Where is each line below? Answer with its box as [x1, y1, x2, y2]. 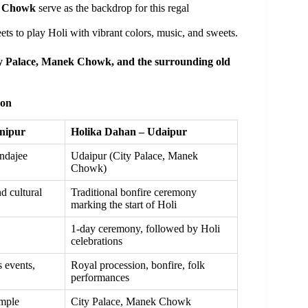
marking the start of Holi [71, 198, 177, 210]
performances [71, 271, 129, 283]
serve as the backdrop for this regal [36, 2, 189, 14]
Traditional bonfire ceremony [71, 186, 197, 198]
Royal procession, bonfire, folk [71, 258, 205, 271]
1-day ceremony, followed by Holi [71, 222, 220, 234]
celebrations [71, 234, 122, 247]
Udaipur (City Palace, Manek [71, 149, 198, 162]
